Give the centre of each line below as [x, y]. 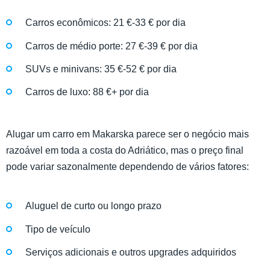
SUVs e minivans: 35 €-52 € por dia [101, 69]
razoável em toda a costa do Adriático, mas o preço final [125, 151]
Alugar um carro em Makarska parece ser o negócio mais [127, 134]
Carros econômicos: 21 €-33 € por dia [105, 23]
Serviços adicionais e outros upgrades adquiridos [131, 252]
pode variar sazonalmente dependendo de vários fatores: [127, 167]
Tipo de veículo [58, 229]
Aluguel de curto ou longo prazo [93, 206]
